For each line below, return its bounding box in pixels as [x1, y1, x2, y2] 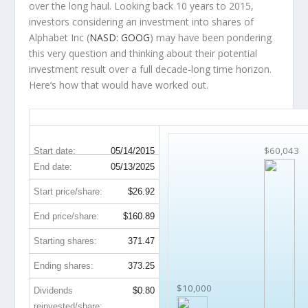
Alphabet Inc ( [29, 31, 90, 45]
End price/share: [34, 210, 100, 221]
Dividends [34, 285, 74, 296]
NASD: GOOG [89, 31, 151, 45]
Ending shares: [34, 260, 94, 271]
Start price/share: [34, 186, 103, 197]
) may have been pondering [150, 31, 272, 45]
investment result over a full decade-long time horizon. [29, 63, 272, 76]
